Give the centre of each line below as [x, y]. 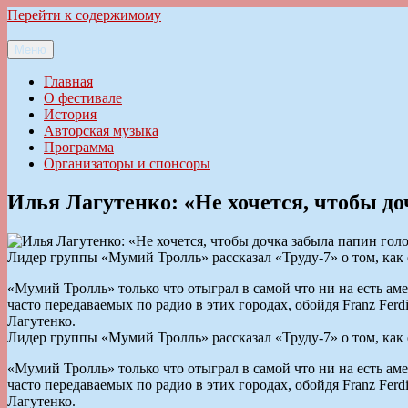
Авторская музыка [101, 131]
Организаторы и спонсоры [127, 163]
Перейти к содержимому [84, 15]
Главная [68, 82]
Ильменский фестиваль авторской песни [134, 62]
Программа [79, 147]
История [70, 114]
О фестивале [83, 98]
